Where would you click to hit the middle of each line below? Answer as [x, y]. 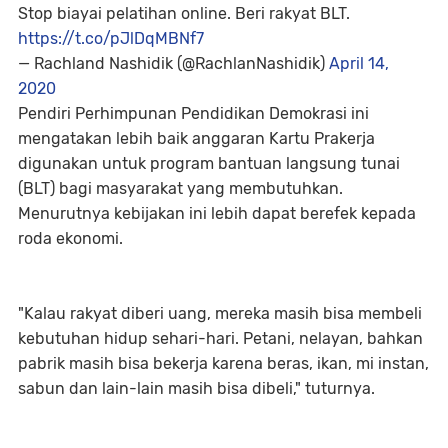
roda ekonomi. [70, 238]
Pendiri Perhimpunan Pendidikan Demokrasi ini [193, 113]
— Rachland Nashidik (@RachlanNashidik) [173, 63]
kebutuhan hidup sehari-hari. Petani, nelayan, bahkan [220, 338]
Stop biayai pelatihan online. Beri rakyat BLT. [184, 13]
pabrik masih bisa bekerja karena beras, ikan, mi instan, [223, 363]
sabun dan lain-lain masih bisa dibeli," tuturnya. [196, 388]
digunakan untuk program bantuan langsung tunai [209, 163]
